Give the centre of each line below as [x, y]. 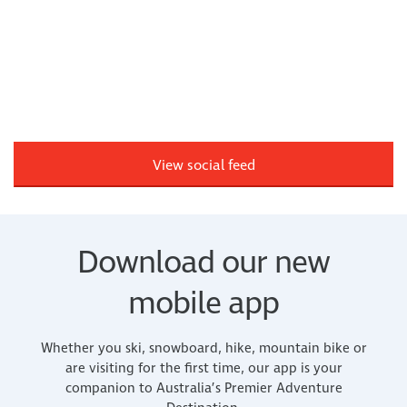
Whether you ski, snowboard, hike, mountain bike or [203, 349]
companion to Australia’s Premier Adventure [203, 389]
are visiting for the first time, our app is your [203, 369]
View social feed [203, 166]
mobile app [203, 305]
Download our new [203, 264]
